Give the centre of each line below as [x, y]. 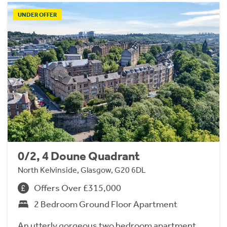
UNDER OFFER [37, 14]
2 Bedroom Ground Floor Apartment [106, 204]
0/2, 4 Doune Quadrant [79, 156]
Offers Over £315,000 [78, 188]
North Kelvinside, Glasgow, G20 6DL [82, 170]
